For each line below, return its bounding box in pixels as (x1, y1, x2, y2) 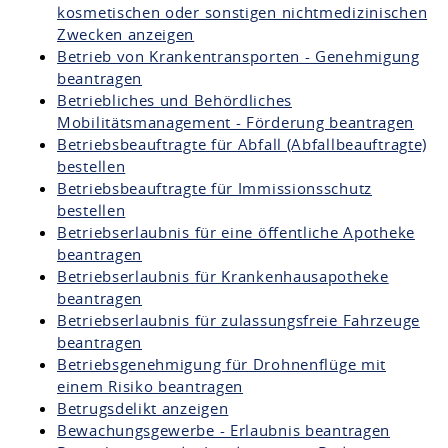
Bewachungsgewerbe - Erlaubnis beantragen (57, 420, 390, 440)
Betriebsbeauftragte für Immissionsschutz (57, 178, 373, 198)
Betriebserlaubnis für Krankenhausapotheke (57, 266, 389, 286)
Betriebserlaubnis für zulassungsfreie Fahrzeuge (57, 310, 420, 330)
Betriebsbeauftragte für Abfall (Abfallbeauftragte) (57, 134, 428, 154)
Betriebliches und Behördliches (57, 90, 292, 110)
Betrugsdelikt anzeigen (57, 398, 229, 418)
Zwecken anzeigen (57, 24, 195, 44)
